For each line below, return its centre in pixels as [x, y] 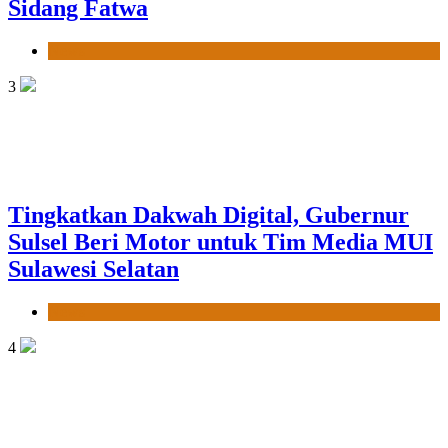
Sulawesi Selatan [93, 268]
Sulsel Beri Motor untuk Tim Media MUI [220, 241]
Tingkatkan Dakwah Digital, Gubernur [208, 214]
